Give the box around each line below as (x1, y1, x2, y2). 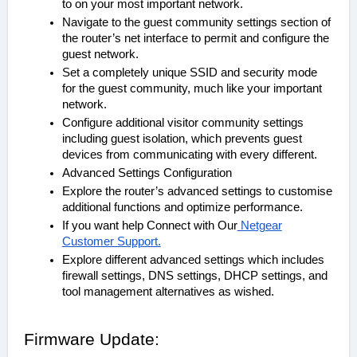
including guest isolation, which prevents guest (61, 132, 302, 146)
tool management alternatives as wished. (61, 285, 274, 299)
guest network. (61, 48, 139, 61)
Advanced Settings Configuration (69, 167, 232, 180)
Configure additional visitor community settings (61, 116, 71, 130)
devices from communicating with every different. (61, 148, 317, 162)
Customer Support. (61, 235, 161, 249)
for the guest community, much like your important (61, 82, 322, 96)
